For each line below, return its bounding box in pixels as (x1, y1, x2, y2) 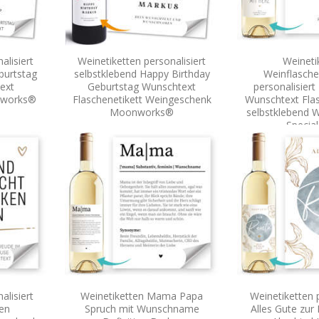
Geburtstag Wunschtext (88, 79, 196, 93)
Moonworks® (110, 105, 174, 119)
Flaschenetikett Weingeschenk (72, 92, 211, 106)
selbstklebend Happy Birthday (73, 66, 210, 80)
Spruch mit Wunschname (84, 301, 199, 315)
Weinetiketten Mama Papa (80, 288, 203, 303)
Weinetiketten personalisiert (78, 53, 206, 68)
